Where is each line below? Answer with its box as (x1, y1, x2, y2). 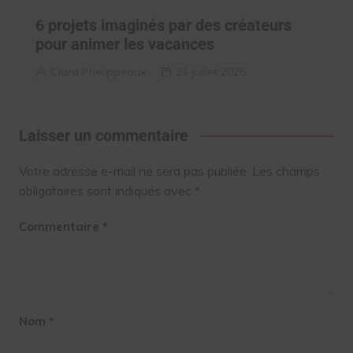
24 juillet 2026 (175, 64, 246, 79)
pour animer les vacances (35, 34, 214, 54)
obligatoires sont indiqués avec (18, 182, 195, 199)
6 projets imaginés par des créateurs (35, 15, 292, 35)
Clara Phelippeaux (50, 64, 146, 79)
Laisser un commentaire (18, 125, 188, 145)
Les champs (251, 162, 320, 179)
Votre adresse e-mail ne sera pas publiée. (18, 162, 249, 179)
